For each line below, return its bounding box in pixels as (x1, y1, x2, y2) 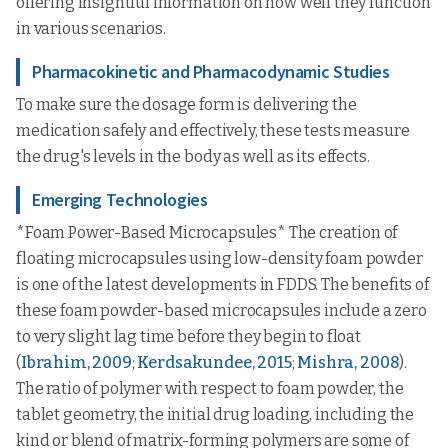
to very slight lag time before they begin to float (16, 327, 361, 346)
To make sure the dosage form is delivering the (16, 95, 357, 114)
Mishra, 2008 (297, 353, 400, 372)
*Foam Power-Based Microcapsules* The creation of (16, 223, 398, 242)
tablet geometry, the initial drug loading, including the (16, 405, 415, 424)
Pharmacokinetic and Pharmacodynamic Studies (32, 60, 390, 83)
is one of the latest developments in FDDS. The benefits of (16, 275, 429, 294)
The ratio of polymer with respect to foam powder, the (16, 379, 404, 398)
